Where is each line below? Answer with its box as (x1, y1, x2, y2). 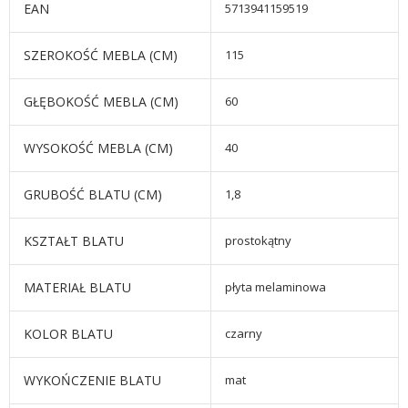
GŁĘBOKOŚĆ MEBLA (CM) (24, 93, 178, 111)
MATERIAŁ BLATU (24, 279, 131, 297)
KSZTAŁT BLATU (24, 232, 124, 250)
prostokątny (225, 232, 291, 250)
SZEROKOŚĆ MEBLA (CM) (24, 46, 178, 65)
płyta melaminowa (225, 279, 326, 296)
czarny (225, 325, 262, 342)
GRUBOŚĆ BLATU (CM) (24, 186, 162, 204)
